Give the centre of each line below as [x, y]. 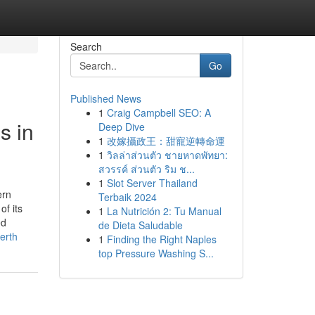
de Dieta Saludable [140, 225]
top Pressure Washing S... [156, 253]
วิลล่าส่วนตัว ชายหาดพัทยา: [167, 155]
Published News [105, 98]
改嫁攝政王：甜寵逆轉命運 [166, 141]
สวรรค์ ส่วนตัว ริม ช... [146, 169]
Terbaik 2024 [127, 197]
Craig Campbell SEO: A [159, 112]
